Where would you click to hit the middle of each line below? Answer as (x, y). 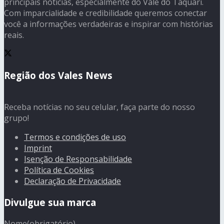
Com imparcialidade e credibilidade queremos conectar (105, 13)
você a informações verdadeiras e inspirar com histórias (108, 24)
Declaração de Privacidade (72, 181)
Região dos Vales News (58, 75)
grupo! (16, 118)
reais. (14, 35)
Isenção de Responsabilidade (78, 159)
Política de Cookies (59, 170)
